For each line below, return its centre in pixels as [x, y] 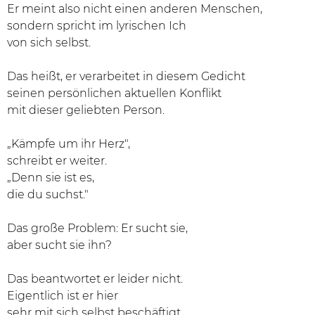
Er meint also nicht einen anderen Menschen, [135, 9]
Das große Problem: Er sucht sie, [97, 228]
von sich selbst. [49, 43]
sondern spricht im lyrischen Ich [97, 26]
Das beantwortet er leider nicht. [95, 279]
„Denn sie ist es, [51, 178]
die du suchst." [48, 194]
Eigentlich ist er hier [63, 296]
